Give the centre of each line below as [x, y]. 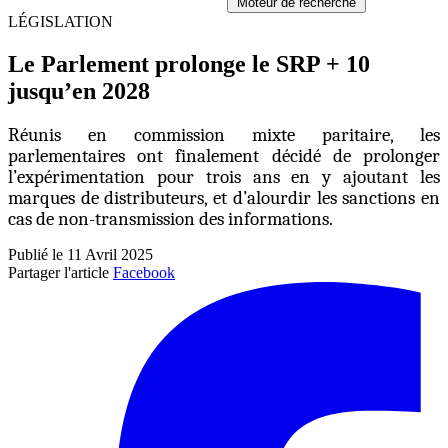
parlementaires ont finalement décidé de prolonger [224, 155]
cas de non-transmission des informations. [170, 218]
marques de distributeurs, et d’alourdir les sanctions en [224, 197]
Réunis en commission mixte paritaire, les [224, 134]
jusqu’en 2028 [79, 90]
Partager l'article [58, 272]
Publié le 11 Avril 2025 [80, 254]
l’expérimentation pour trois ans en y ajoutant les [224, 176]
